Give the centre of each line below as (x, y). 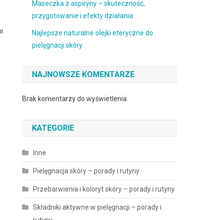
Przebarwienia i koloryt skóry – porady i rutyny (104, 189)
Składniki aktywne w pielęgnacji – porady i (97, 207)
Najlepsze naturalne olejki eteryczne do (93, 33)
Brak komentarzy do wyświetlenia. (75, 99)
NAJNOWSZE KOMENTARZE (83, 74)
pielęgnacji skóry (57, 45)
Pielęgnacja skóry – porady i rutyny (86, 171)
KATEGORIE (53, 128)
